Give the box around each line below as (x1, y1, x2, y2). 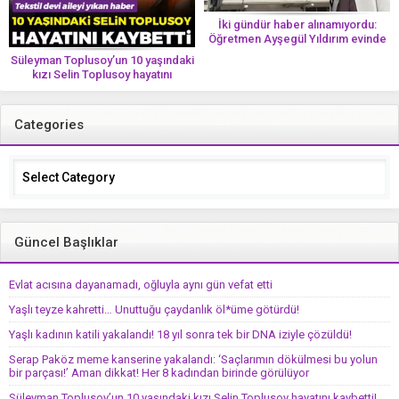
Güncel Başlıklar (14, 234, 118, 251)
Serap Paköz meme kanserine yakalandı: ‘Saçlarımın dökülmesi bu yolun (9, 353, 378, 367)
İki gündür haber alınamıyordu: (217, 17, 377, 31)
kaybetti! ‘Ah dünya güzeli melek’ (16, 82, 188, 96)
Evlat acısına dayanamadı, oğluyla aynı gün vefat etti (9, 278, 273, 292)
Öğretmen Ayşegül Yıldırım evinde (208, 31, 387, 45)
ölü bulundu (266, 45, 328, 60)
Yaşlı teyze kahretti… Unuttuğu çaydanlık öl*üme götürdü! (9, 303, 299, 317)
